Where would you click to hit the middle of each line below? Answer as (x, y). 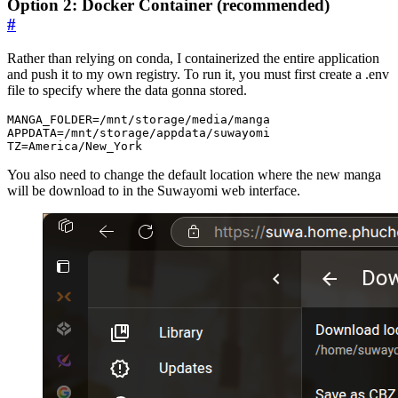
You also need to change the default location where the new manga (194, 175)
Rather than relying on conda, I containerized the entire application (193, 59)
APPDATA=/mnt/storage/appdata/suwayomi (139, 133)
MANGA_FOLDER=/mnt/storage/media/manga (139, 120)
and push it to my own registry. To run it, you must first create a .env (198, 75)
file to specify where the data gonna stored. (127, 91)
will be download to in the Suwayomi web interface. (154, 191)
